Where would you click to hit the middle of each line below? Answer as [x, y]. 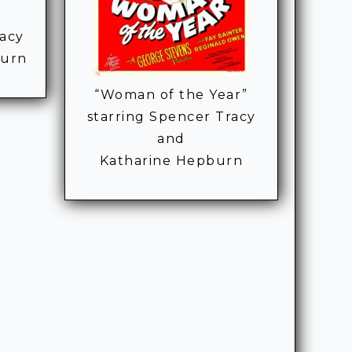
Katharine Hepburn [171, 161]
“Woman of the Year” [171, 95]
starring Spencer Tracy [171, 117]
